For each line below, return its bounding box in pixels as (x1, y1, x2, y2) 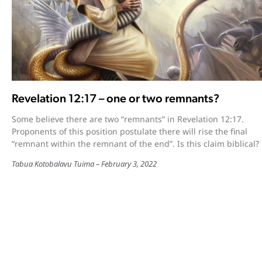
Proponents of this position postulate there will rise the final (12, 125, 247, 137)
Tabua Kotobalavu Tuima (12, 158, 94, 169)
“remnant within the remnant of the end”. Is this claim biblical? (12, 137, 259, 149)
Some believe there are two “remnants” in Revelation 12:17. (12, 113, 244, 125)
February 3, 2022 (101, 158, 157, 169)
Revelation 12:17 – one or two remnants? (12, 91, 219, 105)
